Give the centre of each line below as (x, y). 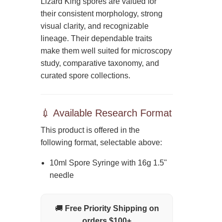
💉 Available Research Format (107, 113)
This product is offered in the (90, 130)
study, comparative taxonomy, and (100, 63)
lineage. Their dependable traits (97, 38)
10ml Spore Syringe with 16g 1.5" (109, 163)
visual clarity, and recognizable (95, 26)
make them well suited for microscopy (107, 51)
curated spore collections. (86, 75)
